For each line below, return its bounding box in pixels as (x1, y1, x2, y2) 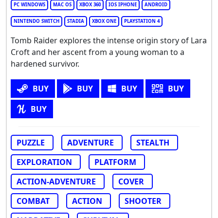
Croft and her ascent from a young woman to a (11, 47, 184, 58)
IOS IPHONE (109, 1, 137, 8)
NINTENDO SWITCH (14, 18, 59, 25)
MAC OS (53, 1, 72, 8)
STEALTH (136, 137, 169, 148)
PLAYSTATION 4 (124, 18, 160, 25)
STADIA (67, 18, 84, 25)
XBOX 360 (79, 1, 101, 8)
